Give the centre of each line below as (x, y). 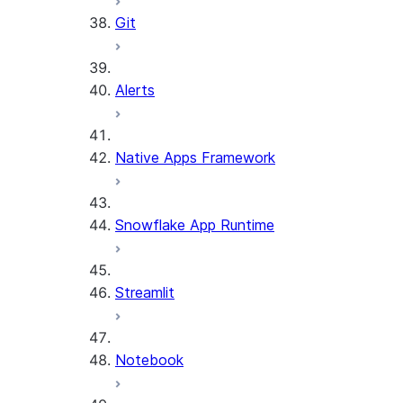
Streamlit (145, 292)
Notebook (149, 360)
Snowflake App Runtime (195, 225)
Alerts (135, 90)
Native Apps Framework (195, 157)
